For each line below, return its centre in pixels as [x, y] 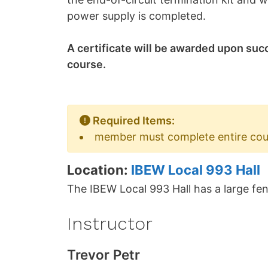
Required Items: [133, 120]
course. [88, 64]
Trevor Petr [103, 254]
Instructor [110, 223]
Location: [99, 170]
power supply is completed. [136, 16]
